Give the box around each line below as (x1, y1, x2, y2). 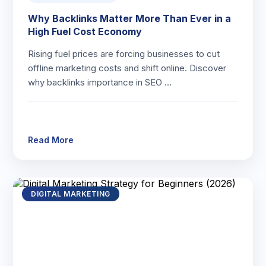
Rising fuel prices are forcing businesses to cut (28, 48, 220, 59)
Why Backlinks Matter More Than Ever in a (28, 12, 232, 24)
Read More (28, 135, 74, 145)
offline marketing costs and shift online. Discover (28, 62, 227, 74)
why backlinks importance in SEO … (28, 77, 172, 88)
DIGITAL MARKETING (31, 189, 110, 198)
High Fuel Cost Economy (28, 26, 142, 37)
